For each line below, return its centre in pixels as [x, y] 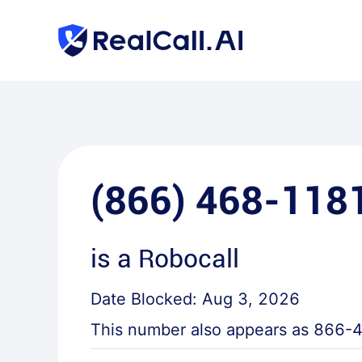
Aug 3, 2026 [251, 299]
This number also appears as [202, 330]
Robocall [189, 259]
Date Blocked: [146, 299]
